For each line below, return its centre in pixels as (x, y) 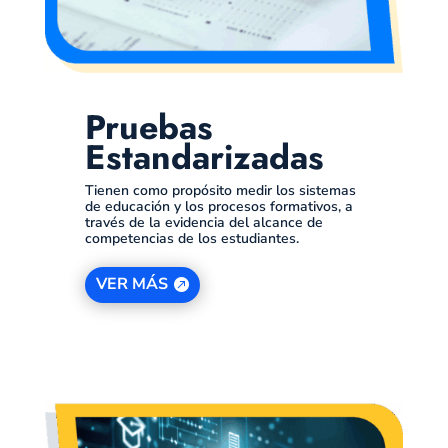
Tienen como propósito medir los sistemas (220, 190)
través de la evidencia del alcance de (203, 222)
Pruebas (148, 127)
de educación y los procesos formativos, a (218, 206)
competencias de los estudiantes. (191, 238)
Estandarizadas (204, 157)
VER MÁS (131, 284)
